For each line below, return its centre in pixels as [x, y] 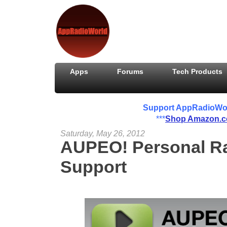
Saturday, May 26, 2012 [103, 134]
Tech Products [198, 71]
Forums [130, 71]
